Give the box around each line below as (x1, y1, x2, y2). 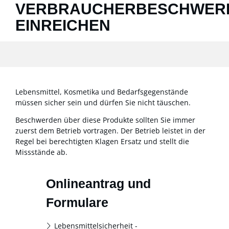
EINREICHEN (15, 16, 110, 34)
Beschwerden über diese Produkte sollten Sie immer (15, 114, 195, 125)
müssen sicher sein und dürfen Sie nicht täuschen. (15, 98, 191, 108)
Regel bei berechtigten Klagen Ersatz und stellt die (15, 136, 189, 146)
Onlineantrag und (46, 177, 151, 191)
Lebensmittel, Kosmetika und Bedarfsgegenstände (15, 87, 188, 97)
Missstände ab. (15, 147, 67, 157)
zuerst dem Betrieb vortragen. (15, 125, 121, 135)
